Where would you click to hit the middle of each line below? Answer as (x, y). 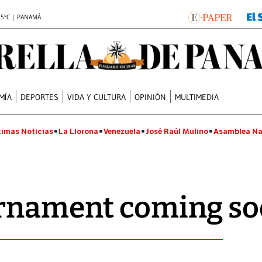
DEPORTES (40, 97)
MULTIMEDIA (197, 97)
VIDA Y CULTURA (97, 97)
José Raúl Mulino (177, 131)
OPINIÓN (151, 97)
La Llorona (78, 131)
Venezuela (122, 131)
